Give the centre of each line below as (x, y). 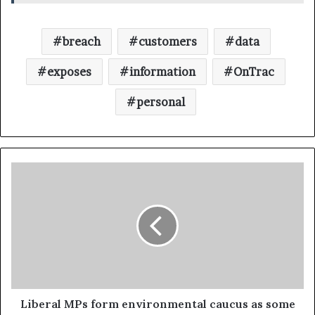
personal (161, 102)
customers (167, 42)
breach (81, 42)
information (162, 72)
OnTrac (254, 72)
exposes (69, 72)
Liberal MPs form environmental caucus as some (157, 304)
